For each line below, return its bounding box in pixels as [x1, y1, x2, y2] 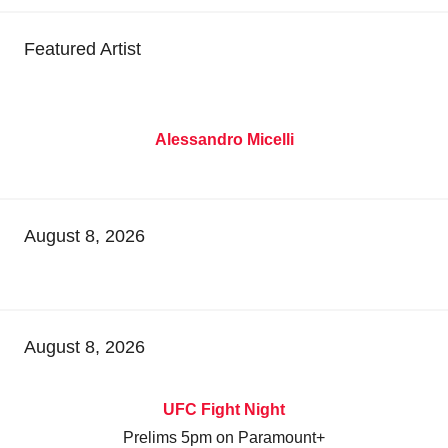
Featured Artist [24, 39, 141, 60]
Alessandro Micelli [154, 131, 294, 149]
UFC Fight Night [163, 401, 285, 419]
